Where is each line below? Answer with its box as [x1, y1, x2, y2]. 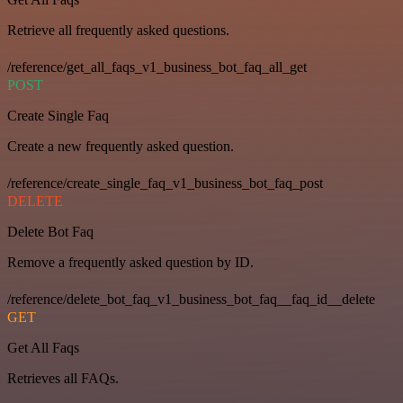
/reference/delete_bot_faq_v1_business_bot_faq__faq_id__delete [7, 291, 375, 308]
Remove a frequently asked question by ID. [7, 255, 254, 271]
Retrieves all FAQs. [7, 371, 119, 387]
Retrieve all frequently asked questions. [7, 22, 229, 39]
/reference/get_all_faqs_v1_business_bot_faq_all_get [7, 59, 307, 76]
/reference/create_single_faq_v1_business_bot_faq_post [7, 175, 323, 192]
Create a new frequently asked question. [7, 139, 234, 155]
